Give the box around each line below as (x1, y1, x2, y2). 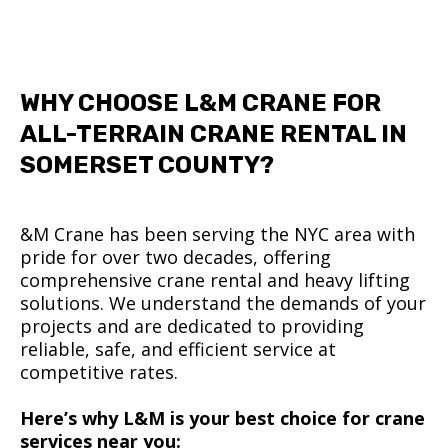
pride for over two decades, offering (20, 245, 331, 269)
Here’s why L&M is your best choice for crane (20, 406, 425, 430)
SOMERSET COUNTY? (20, 151, 274, 179)
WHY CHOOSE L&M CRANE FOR (20, 89, 381, 117)
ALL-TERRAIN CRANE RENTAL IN (20, 120, 407, 148)
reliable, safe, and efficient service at (20, 337, 336, 361)
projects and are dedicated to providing (20, 314, 364, 338)
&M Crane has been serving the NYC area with (20, 222, 415, 246)
